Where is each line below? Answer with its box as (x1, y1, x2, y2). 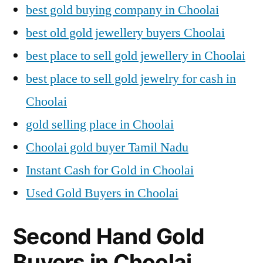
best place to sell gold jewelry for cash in (26, 70, 236, 87)
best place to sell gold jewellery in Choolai (26, 48, 245, 64)
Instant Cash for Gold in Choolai (26, 162, 194, 178)
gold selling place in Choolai (26, 116, 174, 133)
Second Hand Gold (13, 223, 205, 249)
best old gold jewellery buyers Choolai (26, 25, 225, 41)
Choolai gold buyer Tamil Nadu (26, 139, 188, 156)
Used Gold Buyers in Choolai (26, 185, 178, 201)
